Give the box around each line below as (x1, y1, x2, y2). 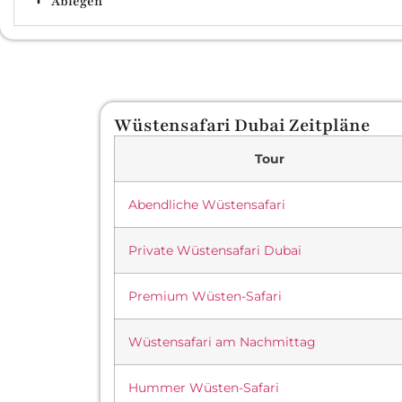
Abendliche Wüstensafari (128, 197, 285, 213)
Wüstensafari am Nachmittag (128, 335, 316, 350)
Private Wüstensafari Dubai (128, 243, 301, 258)
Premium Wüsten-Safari (128, 289, 282, 304)
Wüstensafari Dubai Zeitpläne (114, 114, 370, 138)
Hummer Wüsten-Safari (128, 380, 279, 396)
